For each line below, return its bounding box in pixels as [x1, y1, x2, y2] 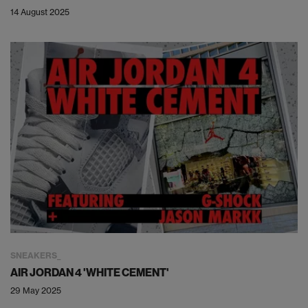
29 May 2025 [10, 285, 61, 296]
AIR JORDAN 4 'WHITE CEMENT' [10, 265, 169, 280]
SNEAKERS [10, 250, 57, 261]
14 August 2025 [10, 6, 69, 17]
